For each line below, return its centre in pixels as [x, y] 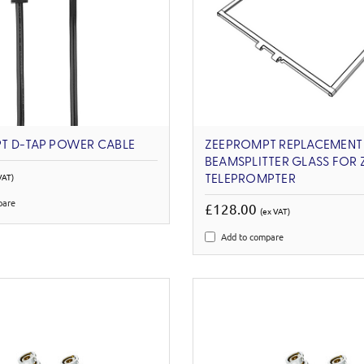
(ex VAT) [275, 211]
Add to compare [252, 237]
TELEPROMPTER [250, 180]
